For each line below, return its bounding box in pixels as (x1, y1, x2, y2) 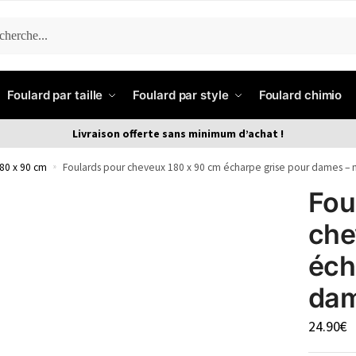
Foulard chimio (258, 87, 342, 103)
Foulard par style (133, 87, 229, 103)
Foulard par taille (7, 87, 103, 103)
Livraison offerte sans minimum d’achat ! (72, 126, 284, 141)
